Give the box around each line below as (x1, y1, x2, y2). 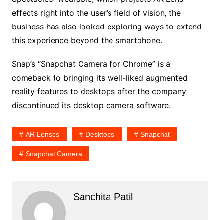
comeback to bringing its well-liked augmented (11, 72, 188, 82)
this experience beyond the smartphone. (11, 35, 162, 45)
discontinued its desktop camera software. (11, 100, 171, 110)
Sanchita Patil (73, 191, 133, 202)
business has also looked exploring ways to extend (11, 21, 202, 31)
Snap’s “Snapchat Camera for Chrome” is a (11, 58, 170, 69)
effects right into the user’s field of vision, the (11, 7, 181, 18)
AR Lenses (25, 130, 59, 138)
